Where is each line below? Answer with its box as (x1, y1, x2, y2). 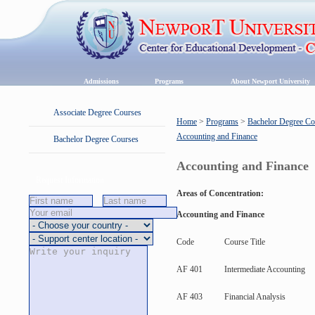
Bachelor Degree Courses (53, 134, 139, 144)
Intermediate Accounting (224, 264, 305, 274)
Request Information (36, 175, 104, 185)
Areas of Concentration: (176, 188, 264, 198)
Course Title (224, 237, 265, 247)
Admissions (83, 77, 119, 85)
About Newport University (231, 77, 310, 85)
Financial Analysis (224, 292, 285, 302)
